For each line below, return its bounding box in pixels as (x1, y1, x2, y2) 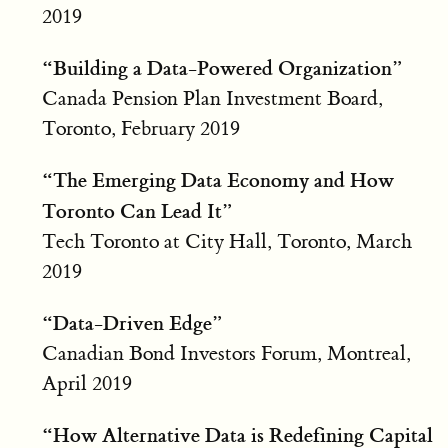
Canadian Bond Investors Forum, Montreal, (41, 340, 411, 366)
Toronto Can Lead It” (41, 197, 233, 224)
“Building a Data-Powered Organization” (41, 54, 403, 81)
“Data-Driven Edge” (41, 309, 223, 336)
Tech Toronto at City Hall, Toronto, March (41, 228, 412, 254)
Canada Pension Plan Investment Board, (41, 85, 383, 111)
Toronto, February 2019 (41, 115, 240, 141)
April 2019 (41, 370, 132, 396)
